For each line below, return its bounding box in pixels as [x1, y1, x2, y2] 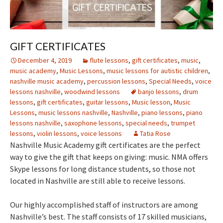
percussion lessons [87, 76, 145, 86]
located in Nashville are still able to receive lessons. [10, 175, 185, 186]
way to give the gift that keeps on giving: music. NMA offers [10, 151, 208, 162]
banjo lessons [138, 87, 179, 96]
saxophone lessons [64, 118, 122, 127]
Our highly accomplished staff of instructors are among [10, 199, 198, 210]
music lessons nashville [38, 108, 108, 117]
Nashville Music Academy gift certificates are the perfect [10, 139, 201, 150]
